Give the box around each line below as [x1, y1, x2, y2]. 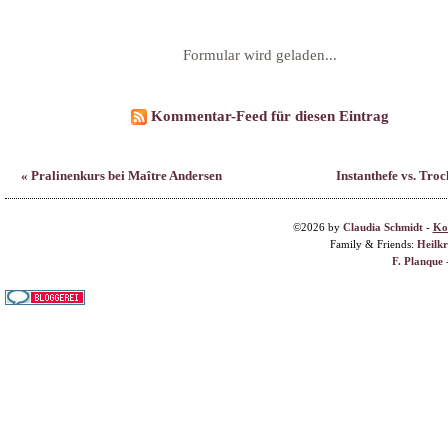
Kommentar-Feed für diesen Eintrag [147, 106, 389, 124]
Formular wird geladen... [183, 46, 337, 64]
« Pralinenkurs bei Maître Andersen [21, 167, 222, 183]
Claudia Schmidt [342, 221, 423, 233]
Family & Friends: [330, 238, 417, 250]
